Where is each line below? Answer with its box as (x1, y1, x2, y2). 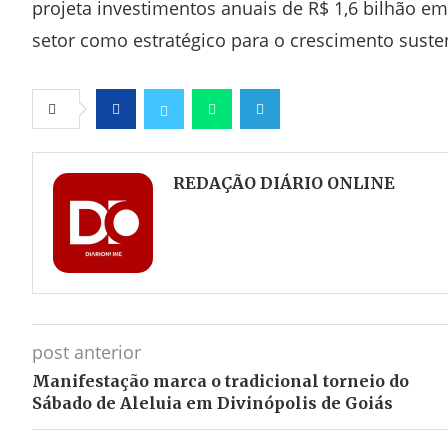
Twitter (164, 140, 206, 158)
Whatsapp (212, 140, 273, 158)
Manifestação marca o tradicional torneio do (32, 371, 409, 391)
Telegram (260, 140, 315, 158)
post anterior (32, 340, 141, 364)
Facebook (116, 140, 174, 158)
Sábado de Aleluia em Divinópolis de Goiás (32, 393, 393, 413)
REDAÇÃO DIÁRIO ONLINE (173, 173, 395, 193)
